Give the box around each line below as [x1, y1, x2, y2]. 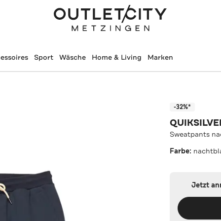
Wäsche [59, 53, 86, 62]
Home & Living [91, 53, 142, 62]
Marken [147, 53, 173, 62]
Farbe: [170, 146, 194, 156]
